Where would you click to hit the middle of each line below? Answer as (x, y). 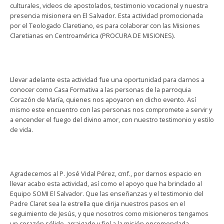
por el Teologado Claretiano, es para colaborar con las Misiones (105, 25)
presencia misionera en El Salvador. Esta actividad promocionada (106, 15)
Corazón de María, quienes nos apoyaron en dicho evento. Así (103, 99)
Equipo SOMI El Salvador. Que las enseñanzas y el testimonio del (107, 193)
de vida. (21, 129)
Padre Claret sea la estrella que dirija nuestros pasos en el (97, 203)
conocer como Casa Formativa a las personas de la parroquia (100, 89)
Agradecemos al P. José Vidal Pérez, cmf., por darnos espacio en (106, 173)
